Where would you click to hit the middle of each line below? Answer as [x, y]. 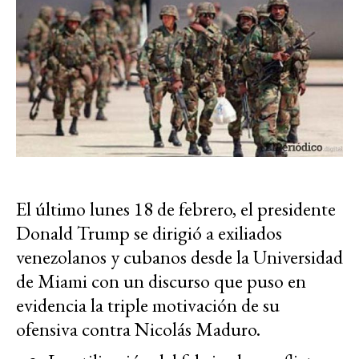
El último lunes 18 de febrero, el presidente [176, 208]
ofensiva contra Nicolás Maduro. [138, 329]
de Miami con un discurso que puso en [161, 280]
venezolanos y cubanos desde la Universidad [179, 256]
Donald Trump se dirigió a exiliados [149, 232]
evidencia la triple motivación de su [148, 305]
